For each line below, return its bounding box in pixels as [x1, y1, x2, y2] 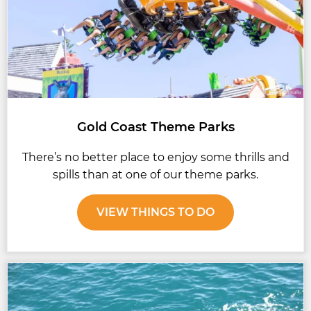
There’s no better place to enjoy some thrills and [22, 150, 289, 164]
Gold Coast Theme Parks [76, 119, 235, 135]
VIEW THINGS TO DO [96, 205, 215, 219]
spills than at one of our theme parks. [53, 167, 258, 181]
